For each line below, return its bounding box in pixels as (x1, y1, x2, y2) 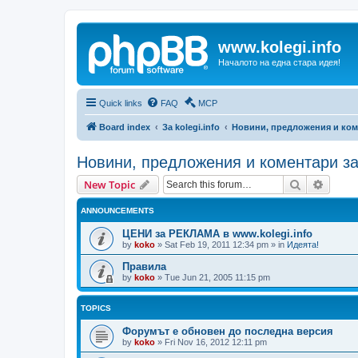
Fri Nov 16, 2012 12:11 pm (165, 336, 267, 347)
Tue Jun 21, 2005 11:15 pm (165, 272, 270, 282)
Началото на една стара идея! (218, 58, 340, 67)
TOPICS (81, 303, 111, 312)
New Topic (84, 177, 135, 192)
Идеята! (287, 239, 319, 249)
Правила (122, 260, 166, 272)
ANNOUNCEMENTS (81, 205, 154, 215)
